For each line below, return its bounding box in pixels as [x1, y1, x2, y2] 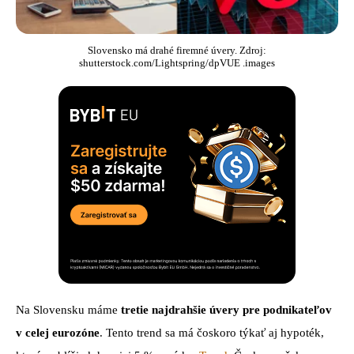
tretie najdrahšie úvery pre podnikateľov [118, 303, 332, 317]
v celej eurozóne [16, 326, 100, 340]
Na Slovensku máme [16, 303, 118, 317]
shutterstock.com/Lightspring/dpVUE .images [79, 57, 275, 70]
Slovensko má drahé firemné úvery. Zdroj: [88, 44, 266, 57]
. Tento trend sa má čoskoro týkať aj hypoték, [100, 326, 324, 340]
